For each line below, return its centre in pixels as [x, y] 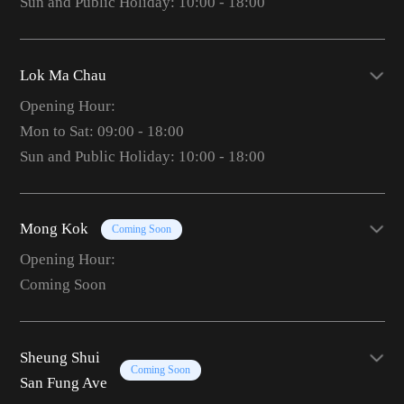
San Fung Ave [63, 382]
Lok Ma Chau [63, 75]
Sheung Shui [60, 357]
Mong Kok [54, 229]
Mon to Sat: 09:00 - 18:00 [101, 131]
